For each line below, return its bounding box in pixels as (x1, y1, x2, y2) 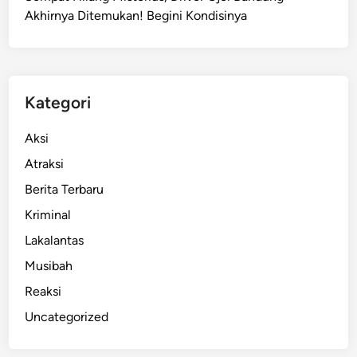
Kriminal (25, 207, 72, 223)
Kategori (25, 92, 92, 113)
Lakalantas (25, 233, 84, 249)
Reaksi (25, 284, 62, 300)
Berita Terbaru (25, 182, 104, 198)
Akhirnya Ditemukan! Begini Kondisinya (25, 8, 248, 24)
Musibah (25, 258, 73, 274)
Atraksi (25, 156, 65, 172)
